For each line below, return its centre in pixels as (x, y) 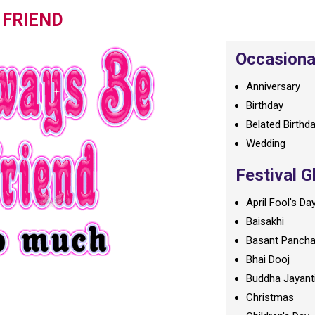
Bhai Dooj (268, 259)
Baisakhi (265, 221)
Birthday (265, 105)
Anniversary (274, 86)
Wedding (266, 143)
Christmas (270, 297)
